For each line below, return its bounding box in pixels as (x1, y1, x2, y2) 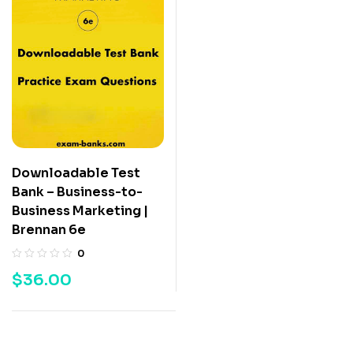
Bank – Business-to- (12, 183, 143, 200)
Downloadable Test (12, 164, 140, 181)
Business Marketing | (12, 202, 148, 219)
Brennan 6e (12, 221, 86, 238)
